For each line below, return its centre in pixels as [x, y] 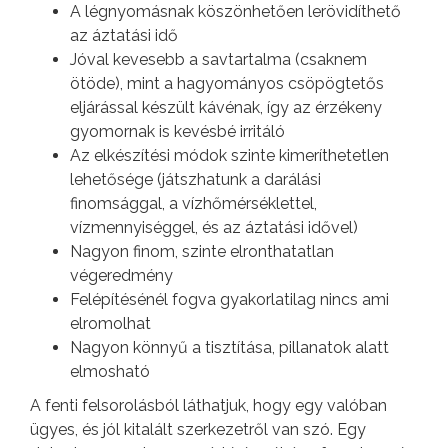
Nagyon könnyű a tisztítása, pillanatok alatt [229, 347]
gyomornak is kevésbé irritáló [177, 131]
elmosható [110, 371]
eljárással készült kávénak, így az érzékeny [226, 107]
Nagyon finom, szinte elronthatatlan [202, 251]
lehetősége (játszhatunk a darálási [195, 179]
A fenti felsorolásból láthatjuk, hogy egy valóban [208, 405]
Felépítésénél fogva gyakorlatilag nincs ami [229, 299]
